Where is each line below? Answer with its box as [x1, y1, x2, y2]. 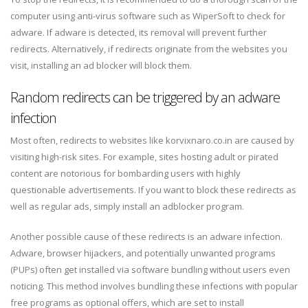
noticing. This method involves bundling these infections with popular [10, 280, 298, 293]
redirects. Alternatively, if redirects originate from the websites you [10, 43, 287, 56]
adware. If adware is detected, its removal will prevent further [10, 26, 267, 39]
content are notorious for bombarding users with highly [10, 167, 241, 180]
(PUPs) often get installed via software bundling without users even [10, 263, 290, 276]
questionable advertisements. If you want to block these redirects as [10, 184, 296, 197]
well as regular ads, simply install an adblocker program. [10, 200, 244, 213]
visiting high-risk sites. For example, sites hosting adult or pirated [10, 151, 278, 164]
